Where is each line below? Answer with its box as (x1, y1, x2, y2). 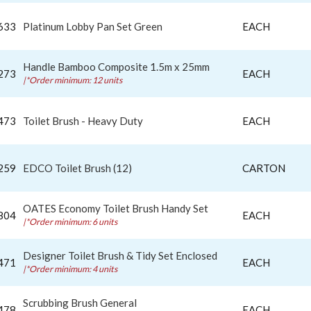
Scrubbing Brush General (23, 296, 137, 309)
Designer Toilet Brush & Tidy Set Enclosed (23, 249, 217, 262)
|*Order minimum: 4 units (23, 263, 117, 274)
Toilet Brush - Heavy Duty (23, 114, 143, 127)
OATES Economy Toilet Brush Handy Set (23, 201, 208, 215)
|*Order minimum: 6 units (23, 216, 117, 227)
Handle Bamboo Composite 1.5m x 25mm (23, 60, 210, 73)
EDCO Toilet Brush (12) (23, 161, 132, 174)
